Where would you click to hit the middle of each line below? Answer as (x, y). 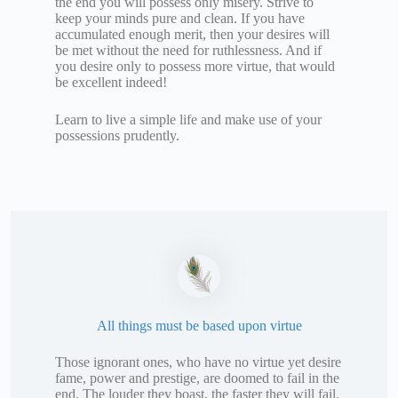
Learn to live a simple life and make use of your (188, 119)
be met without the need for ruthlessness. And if (188, 50)
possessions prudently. (117, 135)
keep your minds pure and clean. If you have (180, 18)
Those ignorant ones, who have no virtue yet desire (198, 362)
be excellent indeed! (111, 82)
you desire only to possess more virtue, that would (195, 66)
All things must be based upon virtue (199, 326)
